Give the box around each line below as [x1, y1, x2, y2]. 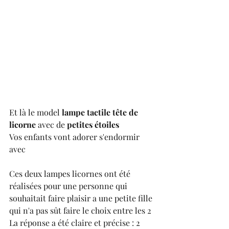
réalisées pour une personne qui [9, 180, 129, 191]
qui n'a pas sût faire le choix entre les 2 [9, 204, 153, 216]
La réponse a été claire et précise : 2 [9, 217, 142, 228]
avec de [36, 119, 65, 130]
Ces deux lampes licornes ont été [9, 168, 132, 179]
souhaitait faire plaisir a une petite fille [9, 192, 154, 203]
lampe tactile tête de [62, 106, 140, 118]
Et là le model [9, 106, 62, 118]
